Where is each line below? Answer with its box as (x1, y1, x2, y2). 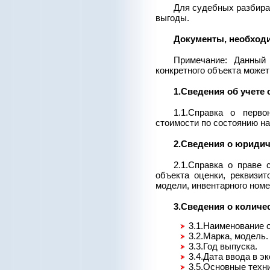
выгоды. (155, 13, 189, 24)
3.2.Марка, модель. (189, 231, 268, 242)
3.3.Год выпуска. (189, 241, 257, 252)
